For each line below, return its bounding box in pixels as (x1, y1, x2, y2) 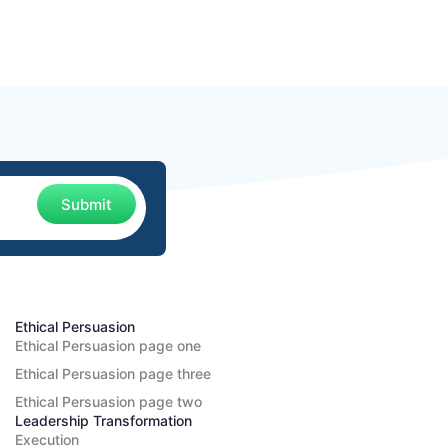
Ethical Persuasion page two (14, 393, 202, 411)
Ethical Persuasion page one (14, 337, 201, 355)
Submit (60, 194, 112, 214)
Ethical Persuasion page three (14, 365, 211, 383)
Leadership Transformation (14, 412, 192, 430)
